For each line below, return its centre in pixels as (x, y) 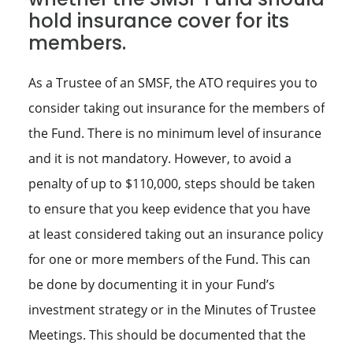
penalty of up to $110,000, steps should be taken (171, 184)
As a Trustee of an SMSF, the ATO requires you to (173, 83)
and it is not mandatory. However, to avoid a (160, 159)
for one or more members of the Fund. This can (169, 260)
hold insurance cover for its (158, 21)
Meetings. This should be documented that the (167, 335)
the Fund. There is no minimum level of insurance (175, 134)
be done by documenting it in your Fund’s (151, 285)
